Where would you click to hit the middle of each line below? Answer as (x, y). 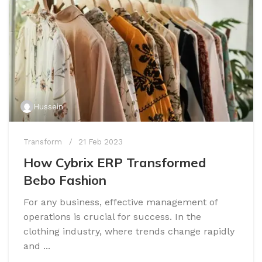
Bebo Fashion (65, 180)
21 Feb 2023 (101, 142)
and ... (37, 246)
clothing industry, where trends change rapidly (129, 232)
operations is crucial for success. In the (112, 217)
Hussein (48, 107)
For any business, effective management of (120, 202)
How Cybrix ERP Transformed (115, 163)
